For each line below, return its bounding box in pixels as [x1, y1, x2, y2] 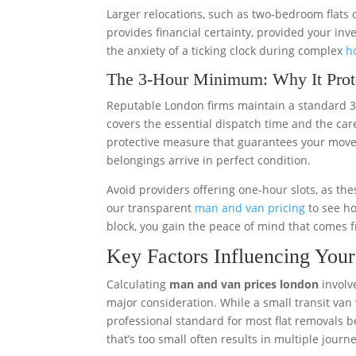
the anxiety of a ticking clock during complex [106, 43, 346, 58]
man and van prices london [169, 277, 319, 292]
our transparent [106, 200, 195, 215]
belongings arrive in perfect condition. [106, 153, 311, 168]
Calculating [106, 277, 170, 292]
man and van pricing [195, 200, 306, 215]
